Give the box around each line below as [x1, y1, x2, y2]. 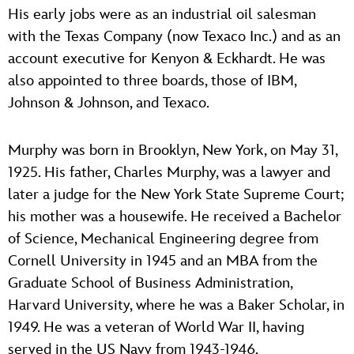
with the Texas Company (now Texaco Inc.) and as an [8, 27, 341, 46]
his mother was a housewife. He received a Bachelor [8, 207, 341, 226]
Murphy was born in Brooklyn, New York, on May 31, [8, 141, 337, 160]
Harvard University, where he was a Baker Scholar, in [8, 296, 345, 314]
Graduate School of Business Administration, [8, 273, 292, 292]
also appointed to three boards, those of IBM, [8, 71, 296, 90]
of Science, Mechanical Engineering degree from [8, 229, 318, 248]
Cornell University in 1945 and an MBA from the [8, 251, 318, 270]
